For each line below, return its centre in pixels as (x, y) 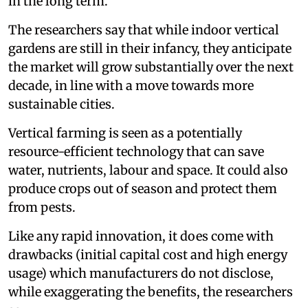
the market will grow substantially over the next (151, 67)
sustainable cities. (62, 104)
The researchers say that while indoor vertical (144, 30)
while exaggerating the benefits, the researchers (151, 291)
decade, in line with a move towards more (131, 85)
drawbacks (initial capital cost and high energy (148, 254)
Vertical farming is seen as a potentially (125, 133)
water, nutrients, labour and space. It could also (148, 170)
